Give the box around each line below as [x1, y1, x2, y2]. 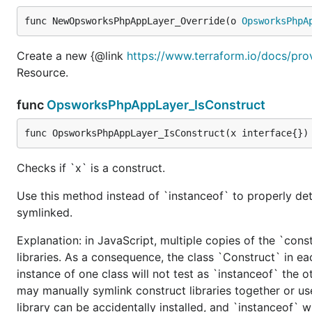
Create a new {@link [17, 48, 127, 63]
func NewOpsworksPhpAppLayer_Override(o [24, 15, 242, 26]
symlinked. [17, 205, 72, 219]
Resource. [17, 65, 68, 79]
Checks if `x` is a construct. [17, 160, 165, 175]
